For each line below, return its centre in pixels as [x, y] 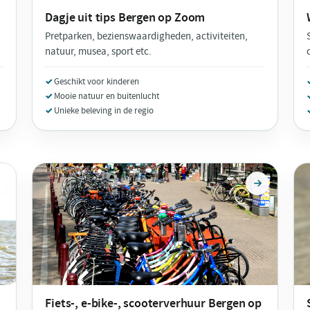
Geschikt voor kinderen [97, 81]
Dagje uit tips [82, 17]
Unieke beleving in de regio [104, 110]
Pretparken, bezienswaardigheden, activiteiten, [147, 36]
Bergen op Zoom [162, 17]
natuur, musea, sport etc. [99, 51]
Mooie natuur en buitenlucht [107, 95]
